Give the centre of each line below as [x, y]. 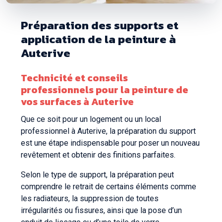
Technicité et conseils [74, 78]
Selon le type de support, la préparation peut [97, 174]
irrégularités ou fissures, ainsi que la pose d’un [101, 210]
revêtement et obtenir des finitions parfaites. [98, 155]
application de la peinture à [98, 39]
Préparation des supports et [100, 25]
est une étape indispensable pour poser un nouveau [110, 143]
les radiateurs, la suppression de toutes [90, 198]
